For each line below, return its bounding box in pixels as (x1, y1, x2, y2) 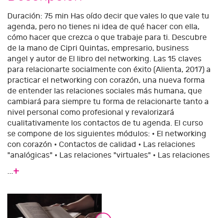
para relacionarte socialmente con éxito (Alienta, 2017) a (7, 65, 211, 74)
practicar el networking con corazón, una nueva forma (7, 75, 205, 85)
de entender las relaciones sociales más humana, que (7, 86, 202, 95)
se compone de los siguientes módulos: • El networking (7, 129, 206, 138)
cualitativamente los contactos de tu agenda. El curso (7, 118, 203, 127)
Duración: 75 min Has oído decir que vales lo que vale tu (7, 11, 209, 20)
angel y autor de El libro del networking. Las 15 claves (7, 54, 201, 63)
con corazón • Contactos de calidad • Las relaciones (7, 140, 195, 149)
